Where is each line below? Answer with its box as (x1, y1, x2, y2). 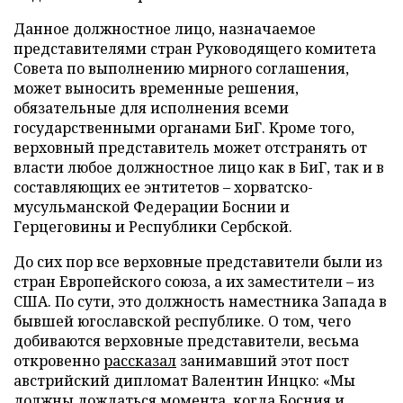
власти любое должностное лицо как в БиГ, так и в (13, 157, 384, 177)
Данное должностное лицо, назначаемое (13, 18, 316, 39)
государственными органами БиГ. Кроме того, (13, 117, 354, 138)
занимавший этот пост (176, 350, 349, 371)
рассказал (103, 350, 176, 371)
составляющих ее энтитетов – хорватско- (13, 176, 313, 197)
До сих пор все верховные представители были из (13, 251, 382, 272)
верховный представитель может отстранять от (13, 137, 367, 157)
